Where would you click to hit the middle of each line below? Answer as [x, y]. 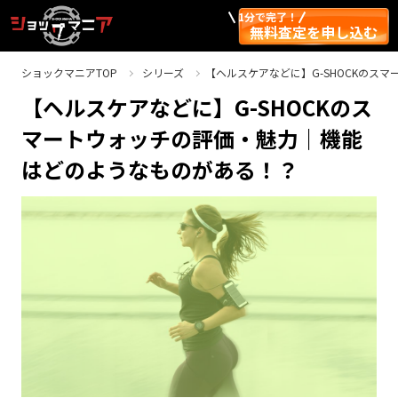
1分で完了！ [268, 16]
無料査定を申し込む [314, 32]
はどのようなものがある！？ [159, 169]
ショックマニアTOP [69, 73]
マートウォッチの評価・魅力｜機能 [191, 138]
